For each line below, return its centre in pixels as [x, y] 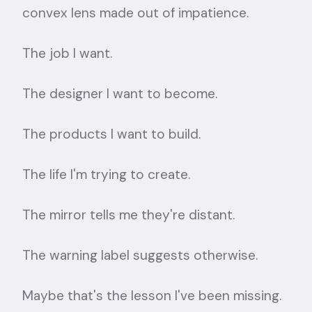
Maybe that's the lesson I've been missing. [152, 296]
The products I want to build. [111, 134]
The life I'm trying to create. [106, 174]
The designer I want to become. [120, 94]
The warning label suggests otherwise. [140, 255]
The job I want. [67, 53]
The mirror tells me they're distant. [128, 215]
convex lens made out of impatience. [135, 13]
